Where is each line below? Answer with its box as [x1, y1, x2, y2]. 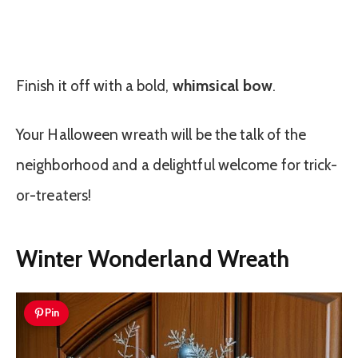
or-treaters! [16, 186, 92, 205]
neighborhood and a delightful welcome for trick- [16, 156, 338, 175]
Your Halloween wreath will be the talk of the [16, 125, 307, 145]
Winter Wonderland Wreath [16, 244, 290, 272]
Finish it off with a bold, [16, 77, 173, 96]
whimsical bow [172, 77, 272, 96]
